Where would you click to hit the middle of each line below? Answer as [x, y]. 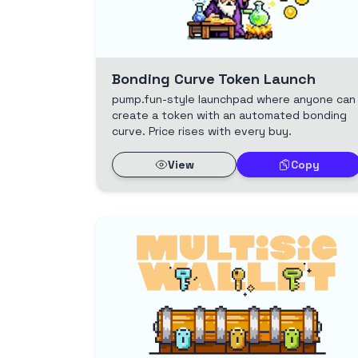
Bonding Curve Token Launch [214, 79]
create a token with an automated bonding [229, 115]
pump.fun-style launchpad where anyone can [234, 99]
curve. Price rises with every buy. [202, 131]
